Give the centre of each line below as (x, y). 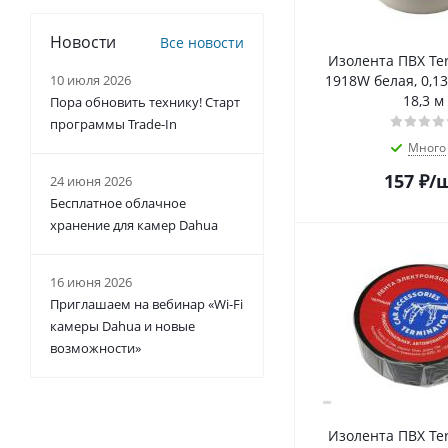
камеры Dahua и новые (122, 326)
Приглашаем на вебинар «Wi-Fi (146, 304)
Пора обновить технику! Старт (145, 102)
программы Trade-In (113, 124)
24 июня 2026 (91, 181)
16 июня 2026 (91, 282)
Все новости (202, 43)
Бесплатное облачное (118, 203)
